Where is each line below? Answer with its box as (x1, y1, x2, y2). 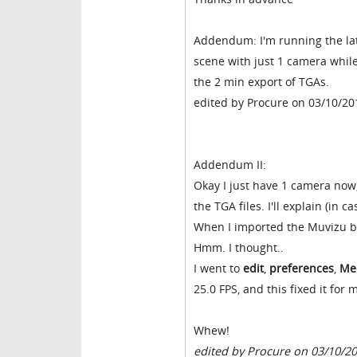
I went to (194, 261, 243, 277)
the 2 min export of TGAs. (194, 74, 329, 90)
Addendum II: (194, 157, 266, 173)
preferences (269, 261, 334, 277)
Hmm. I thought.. (194, 240, 284, 256)
